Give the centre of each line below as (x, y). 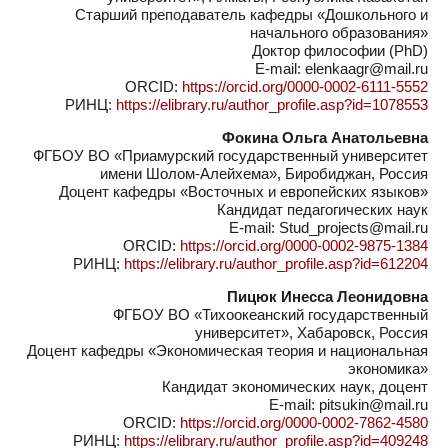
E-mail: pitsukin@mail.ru (348, 404)
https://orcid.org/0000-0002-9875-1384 (304, 245)
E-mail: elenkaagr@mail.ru (341, 68)
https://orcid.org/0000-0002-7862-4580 (304, 422)
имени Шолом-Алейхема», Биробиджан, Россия (264, 173)
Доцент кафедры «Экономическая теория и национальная (227, 350)
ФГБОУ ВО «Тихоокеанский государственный (270, 314)
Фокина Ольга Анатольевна (325, 137)
